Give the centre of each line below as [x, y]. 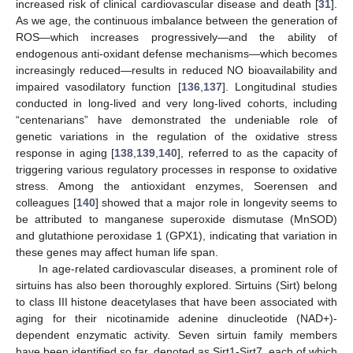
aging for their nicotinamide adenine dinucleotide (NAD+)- [176, 318]
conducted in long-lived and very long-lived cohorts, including [176, 103]
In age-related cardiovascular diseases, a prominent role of [188, 268]
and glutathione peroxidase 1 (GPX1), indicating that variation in [176, 235]
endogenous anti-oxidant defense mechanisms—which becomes [176, 53]
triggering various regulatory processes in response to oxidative [176, 169]
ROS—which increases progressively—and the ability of [176, 37]
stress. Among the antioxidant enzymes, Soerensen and [176, 186]
